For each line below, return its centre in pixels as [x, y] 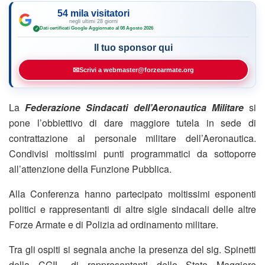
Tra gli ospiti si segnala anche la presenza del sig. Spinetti [132, 249]
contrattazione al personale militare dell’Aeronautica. [132, 138]
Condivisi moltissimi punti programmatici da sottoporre [132, 153]
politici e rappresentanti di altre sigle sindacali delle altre [132, 209]
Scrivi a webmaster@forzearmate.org [137, 70]
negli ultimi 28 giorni [93, 21]
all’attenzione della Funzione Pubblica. [91, 169]
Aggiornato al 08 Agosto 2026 [121, 28]
